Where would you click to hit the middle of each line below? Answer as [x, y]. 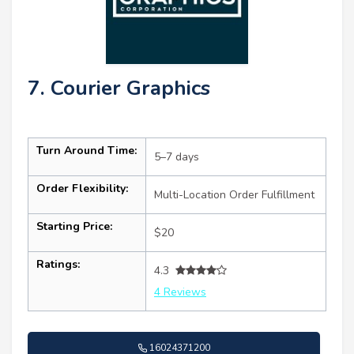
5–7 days [177, 156]
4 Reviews [180, 292]
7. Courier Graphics [119, 88]
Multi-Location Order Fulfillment [234, 194]
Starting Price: [74, 226]
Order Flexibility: [82, 188]
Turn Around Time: [87, 150]
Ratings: [58, 264]
